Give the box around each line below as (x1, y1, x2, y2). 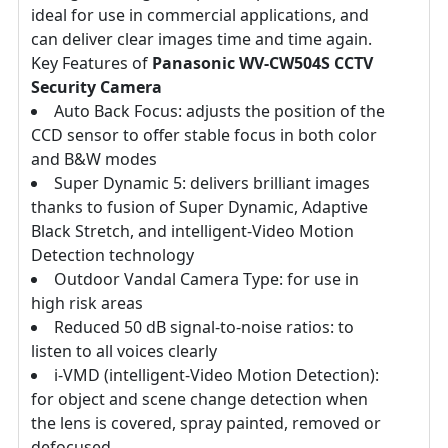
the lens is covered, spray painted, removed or (31, 412, 381, 435)
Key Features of (31, 52, 152, 75)
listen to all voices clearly (31, 340, 217, 363)
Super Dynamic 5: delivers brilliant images (54, 172, 370, 195)
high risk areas (31, 292, 143, 315)
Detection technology (31, 244, 194, 267)
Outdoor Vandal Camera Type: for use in (54, 268, 359, 291)
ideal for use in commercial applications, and (31, 4, 369, 27)
